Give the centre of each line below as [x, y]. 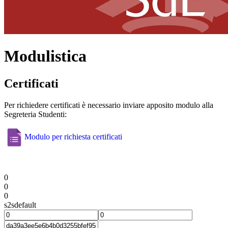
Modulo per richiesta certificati [73, 136]
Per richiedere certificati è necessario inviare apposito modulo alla [109, 105]
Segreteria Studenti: [35, 114]
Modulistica [45, 56]
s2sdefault [20, 205]
